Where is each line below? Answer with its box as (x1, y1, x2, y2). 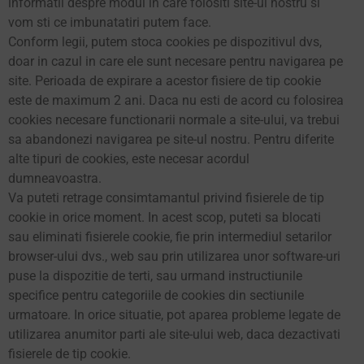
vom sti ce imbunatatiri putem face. (8, 15, 211, 30)
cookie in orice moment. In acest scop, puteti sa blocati (8, 210, 321, 225)
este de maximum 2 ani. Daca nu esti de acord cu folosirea (8, 93, 344, 108)
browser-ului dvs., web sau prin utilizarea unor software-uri (8, 249, 340, 264)
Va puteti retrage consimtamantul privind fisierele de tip (8, 190, 324, 206)
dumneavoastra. (8, 171, 102, 186)
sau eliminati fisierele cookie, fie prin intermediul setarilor (8, 229, 331, 245)
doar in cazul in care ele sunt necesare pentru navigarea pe (8, 54, 343, 69)
